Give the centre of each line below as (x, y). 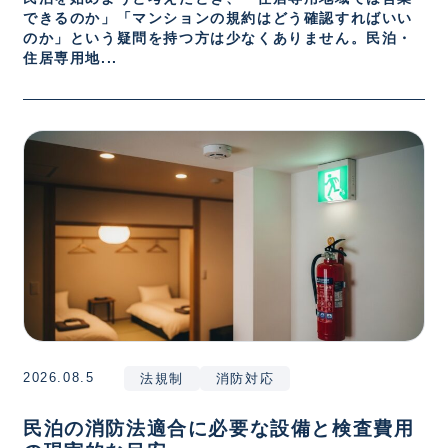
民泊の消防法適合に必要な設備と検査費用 (219, 428)
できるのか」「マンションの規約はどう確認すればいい (218, 18)
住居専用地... (70, 58)
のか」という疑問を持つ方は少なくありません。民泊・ (218, 38)
